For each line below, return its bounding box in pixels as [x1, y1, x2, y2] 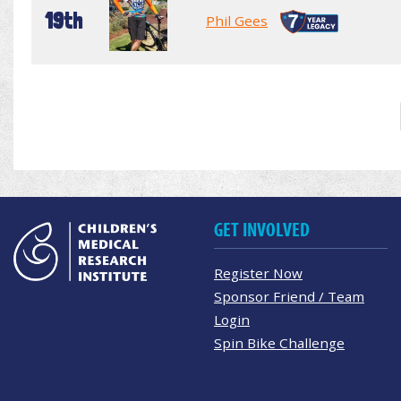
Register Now [214, 263, 303, 282]
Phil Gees [206, 11, 268, 30]
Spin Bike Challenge [214, 333, 345, 352]
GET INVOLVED [214, 218, 310, 242]
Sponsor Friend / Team [214, 286, 364, 305]
